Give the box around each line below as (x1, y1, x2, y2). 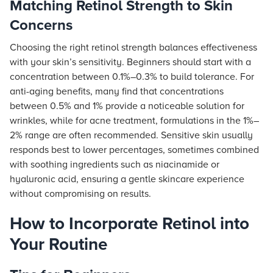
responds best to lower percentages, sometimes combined (10, 144, 259, 156)
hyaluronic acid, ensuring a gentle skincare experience (10, 173, 244, 185)
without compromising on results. (10, 188, 151, 200)
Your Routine (10, 234, 107, 255)
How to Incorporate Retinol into (10, 213, 249, 234)
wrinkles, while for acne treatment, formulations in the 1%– (10, 115, 259, 127)
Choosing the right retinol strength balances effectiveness (10, 41, 257, 54)
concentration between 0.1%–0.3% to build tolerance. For (10, 71, 254, 83)
